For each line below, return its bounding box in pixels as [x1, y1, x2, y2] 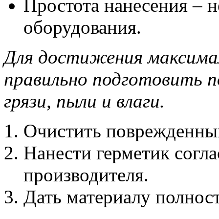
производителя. [23, 164, 149, 186]
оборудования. [23, 17, 141, 38]
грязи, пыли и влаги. [4, 90, 165, 112]
